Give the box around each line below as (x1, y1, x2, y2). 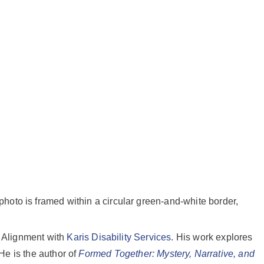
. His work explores (171, 232, 253, 242)
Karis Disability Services (67, 232, 171, 242)
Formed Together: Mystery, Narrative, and (78, 249, 255, 259)
